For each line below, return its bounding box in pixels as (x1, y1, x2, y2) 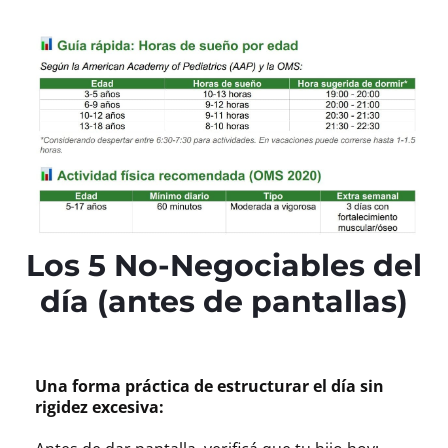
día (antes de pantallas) (40, 282, 408, 320)
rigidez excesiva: (35, 395, 164, 418)
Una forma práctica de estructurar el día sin (35, 374, 384, 397)
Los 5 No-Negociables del (26, 246, 422, 284)
